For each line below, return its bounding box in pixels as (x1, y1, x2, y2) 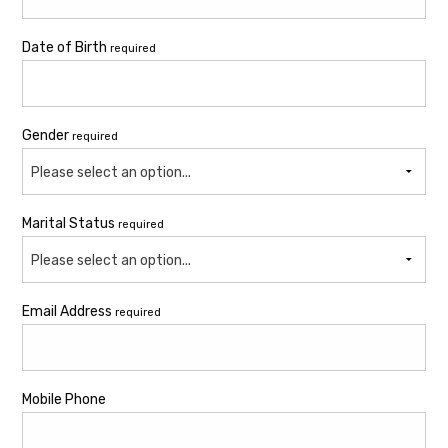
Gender (22, 127, 72, 145)
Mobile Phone (22, 391, 106, 409)
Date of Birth (22, 39, 110, 57)
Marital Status (22, 215, 118, 233)
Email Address (22, 303, 115, 321)
